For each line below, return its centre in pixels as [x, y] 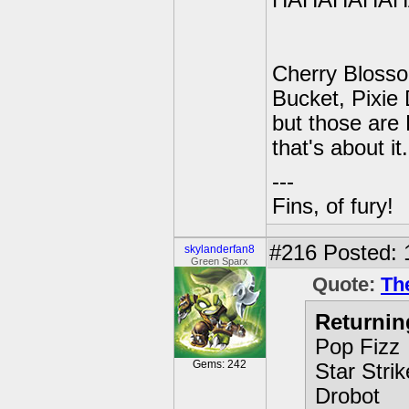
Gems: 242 [220, 364]
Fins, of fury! [333, 207]
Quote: [346, 284]
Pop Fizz [357, 347]
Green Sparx [220, 261]
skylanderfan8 [220, 249]
